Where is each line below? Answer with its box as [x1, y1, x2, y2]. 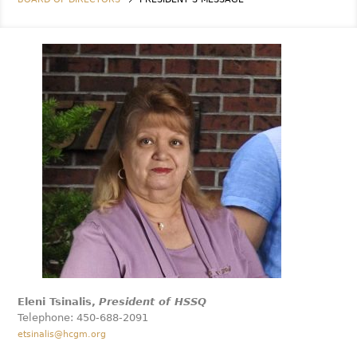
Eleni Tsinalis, [18, 296, 96, 308]
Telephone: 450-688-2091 [18, 312, 149, 324]
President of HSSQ [99, 296, 207, 308]
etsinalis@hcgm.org [18, 329, 107, 339]
